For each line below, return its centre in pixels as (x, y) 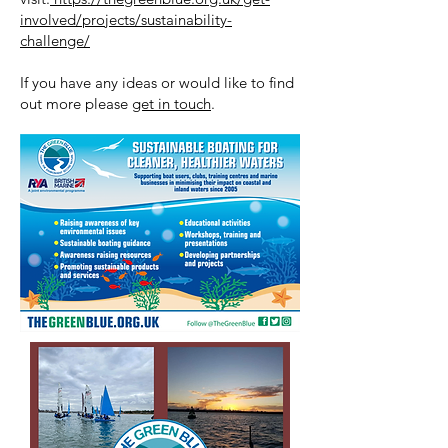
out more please (76, 103)
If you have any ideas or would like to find (157, 82)
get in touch (171, 103)
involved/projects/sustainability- (126, 19)
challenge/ (55, 40)
